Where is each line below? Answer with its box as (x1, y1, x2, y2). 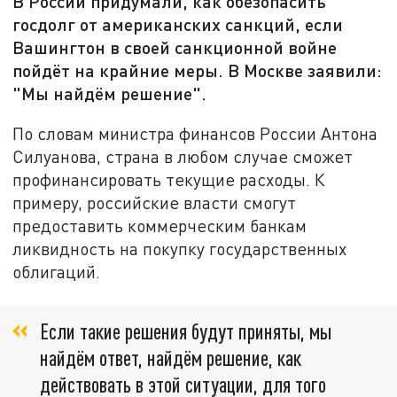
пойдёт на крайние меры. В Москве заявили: (12, 59, 383, 82)
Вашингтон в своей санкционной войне (12, 36, 338, 58)
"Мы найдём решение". (12, 82, 207, 105)
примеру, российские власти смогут (12, 191, 297, 213)
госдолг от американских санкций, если (12, 13, 344, 35)
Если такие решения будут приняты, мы (40, 318, 331, 345)
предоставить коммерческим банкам (12, 214, 307, 236)
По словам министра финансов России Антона (12, 122, 378, 144)
